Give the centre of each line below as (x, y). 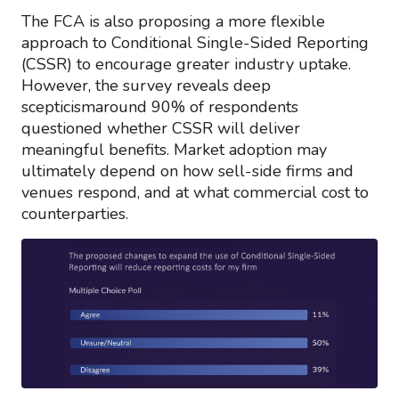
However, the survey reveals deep (146, 86)
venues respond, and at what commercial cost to (195, 193)
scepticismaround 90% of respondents (160, 107)
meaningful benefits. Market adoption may (174, 150)
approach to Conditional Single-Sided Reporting (195, 43)
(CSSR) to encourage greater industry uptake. (186, 65)
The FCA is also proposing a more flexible (173, 22)
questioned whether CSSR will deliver (161, 129)
